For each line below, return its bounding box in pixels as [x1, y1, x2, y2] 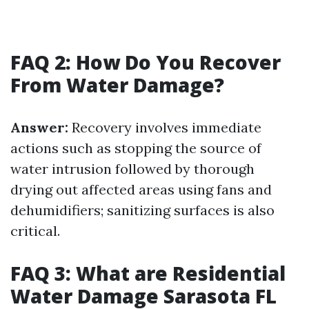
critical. [10, 222, 60, 239]
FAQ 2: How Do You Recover [10, 49, 281, 75]
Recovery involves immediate [68, 119, 261, 136]
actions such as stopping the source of [10, 139, 261, 157]
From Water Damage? [10, 72, 224, 98]
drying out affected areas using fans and [10, 181, 272, 198]
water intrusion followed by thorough [10, 160, 255, 177]
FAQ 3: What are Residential [10, 260, 286, 286]
